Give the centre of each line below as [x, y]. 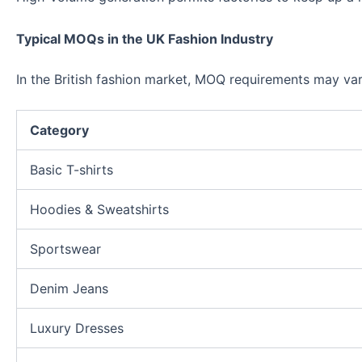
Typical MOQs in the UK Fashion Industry [145, 38]
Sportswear [65, 249]
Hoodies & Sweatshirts [99, 210]
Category [59, 130]
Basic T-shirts [72, 170]
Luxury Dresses [77, 328]
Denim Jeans [69, 289]
